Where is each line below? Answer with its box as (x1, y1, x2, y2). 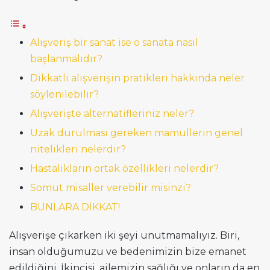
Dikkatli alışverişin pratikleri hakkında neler (30, 72, 245, 84)
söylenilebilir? (30, 88, 99, 100)
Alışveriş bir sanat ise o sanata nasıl (30, 36, 198, 48)
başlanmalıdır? (30, 52, 102, 64)
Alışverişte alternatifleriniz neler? (30, 107, 194, 119)
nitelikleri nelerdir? (30, 143, 126, 155)
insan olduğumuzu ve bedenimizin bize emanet (9, 245, 246, 257)
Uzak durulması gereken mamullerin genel (30, 127, 243, 139)
